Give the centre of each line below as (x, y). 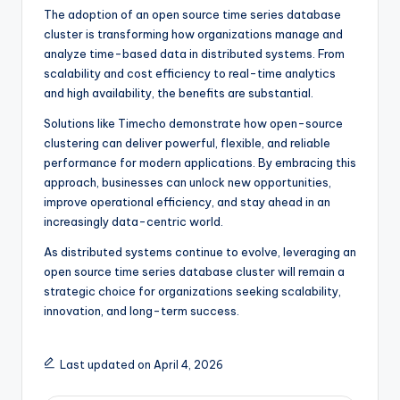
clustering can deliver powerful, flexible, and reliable (187, 143)
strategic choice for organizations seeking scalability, (192, 292)
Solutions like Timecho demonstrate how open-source (193, 124)
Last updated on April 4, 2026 (141, 365)
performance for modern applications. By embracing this (200, 163)
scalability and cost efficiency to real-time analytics (190, 74)
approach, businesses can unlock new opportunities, (187, 183)
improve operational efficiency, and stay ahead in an (187, 202)
